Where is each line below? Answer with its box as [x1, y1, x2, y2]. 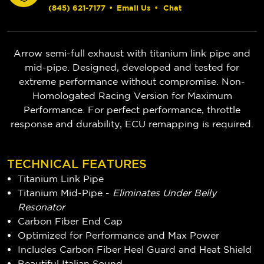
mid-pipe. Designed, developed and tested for [25, 61, 239, 72]
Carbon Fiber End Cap [18, 215, 123, 226]
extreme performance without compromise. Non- [19, 75, 245, 87]
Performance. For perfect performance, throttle [24, 104, 240, 115]
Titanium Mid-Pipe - [18, 187, 113, 198]
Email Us [117, 2, 151, 12]
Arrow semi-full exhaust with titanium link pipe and [14, 47, 250, 58]
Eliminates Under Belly [113, 187, 217, 198]
